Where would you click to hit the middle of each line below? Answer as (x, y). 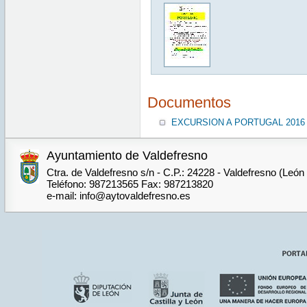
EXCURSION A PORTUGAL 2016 (238, 123)
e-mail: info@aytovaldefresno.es (118, 196)
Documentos (189, 102)
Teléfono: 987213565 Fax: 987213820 (130, 184)
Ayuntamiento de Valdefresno (127, 156)
